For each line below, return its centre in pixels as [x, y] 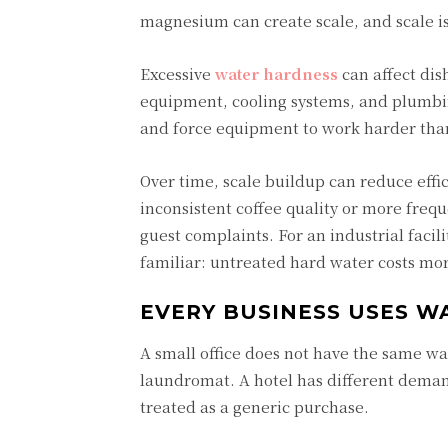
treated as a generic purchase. [254, 406]
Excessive [177, 73]
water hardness [276, 73]
